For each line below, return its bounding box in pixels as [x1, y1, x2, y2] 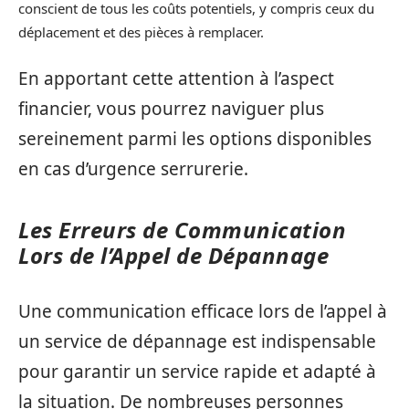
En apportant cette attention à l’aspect [18, 67, 334, 91]
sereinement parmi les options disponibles [18, 127, 372, 152]
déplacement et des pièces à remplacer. [18, 22, 264, 41]
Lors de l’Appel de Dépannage [18, 240, 329, 271]
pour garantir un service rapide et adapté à [18, 359, 376, 383]
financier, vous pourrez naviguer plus [18, 97, 324, 121]
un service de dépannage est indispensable [18, 329, 376, 353]
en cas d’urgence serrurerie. [18, 157, 248, 182]
